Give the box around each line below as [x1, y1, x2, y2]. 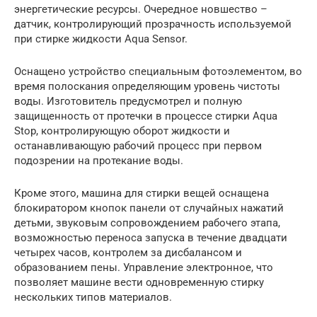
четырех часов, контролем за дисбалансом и [14, 246, 242, 259]
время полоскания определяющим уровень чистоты [14, 79, 280, 93]
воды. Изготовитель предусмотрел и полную [14, 94, 242, 108]
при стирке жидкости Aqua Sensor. [14, 32, 188, 45]
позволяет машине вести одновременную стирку [14, 275, 264, 289]
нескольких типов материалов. [14, 290, 172, 304]
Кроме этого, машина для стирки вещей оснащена [14, 186, 269, 200]
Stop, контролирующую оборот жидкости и [14, 124, 230, 137]
